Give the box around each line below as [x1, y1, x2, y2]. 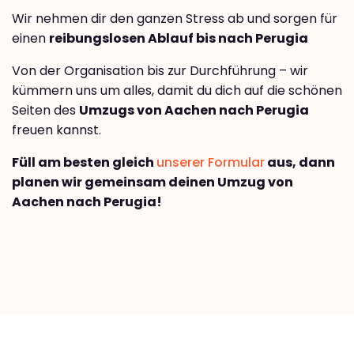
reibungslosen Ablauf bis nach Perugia [49, 29, 308, 48]
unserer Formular [156, 153, 265, 172]
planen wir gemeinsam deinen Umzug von [12, 173, 293, 192]
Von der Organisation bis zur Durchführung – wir [12, 62, 308, 81]
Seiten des [12, 101, 79, 120]
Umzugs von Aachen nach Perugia [79, 101, 309, 120]
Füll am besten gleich [12, 153, 156, 172]
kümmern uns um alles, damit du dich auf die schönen [12, 81, 342, 100]
